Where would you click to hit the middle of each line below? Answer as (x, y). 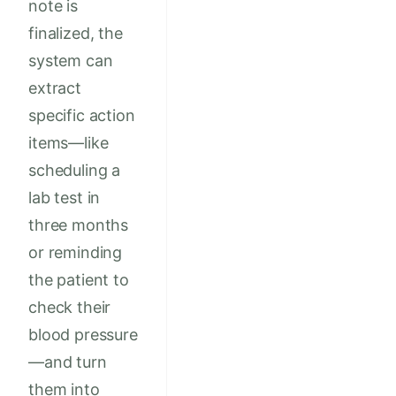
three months (79, 225)
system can (71, 61)
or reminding (76, 253)
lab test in (65, 198)
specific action (82, 116)
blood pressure (83, 335)
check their (70, 308)
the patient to (79, 280)
